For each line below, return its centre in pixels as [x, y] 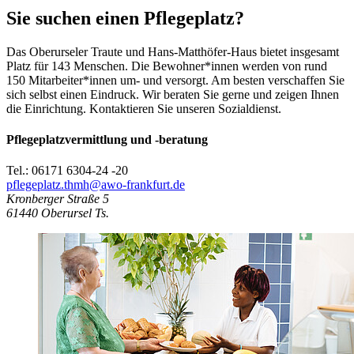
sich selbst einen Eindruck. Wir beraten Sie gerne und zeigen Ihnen [173, 94]
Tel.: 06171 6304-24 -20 [67, 171]
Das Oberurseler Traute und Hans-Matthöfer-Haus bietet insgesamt [173, 51]
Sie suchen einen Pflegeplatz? [125, 18]
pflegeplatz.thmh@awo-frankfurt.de [96, 185]
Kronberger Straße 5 [58, 199]
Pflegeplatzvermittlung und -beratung [107, 140]
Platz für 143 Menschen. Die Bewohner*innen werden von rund [167, 66]
